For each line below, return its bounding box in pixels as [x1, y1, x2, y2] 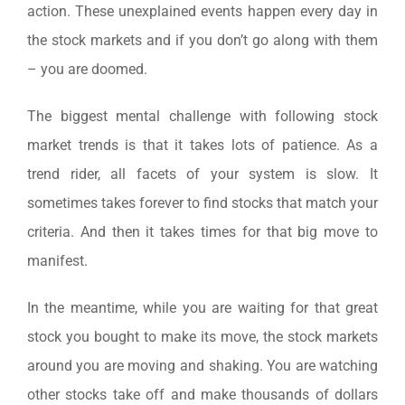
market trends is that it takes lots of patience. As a [26, 136, 379, 154]
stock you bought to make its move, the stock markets [26, 327, 379, 345]
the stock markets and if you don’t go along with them [26, 31, 379, 49]
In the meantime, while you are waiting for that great [26, 298, 379, 316]
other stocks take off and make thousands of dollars [26, 385, 379, 403]
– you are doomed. [26, 60, 147, 78]
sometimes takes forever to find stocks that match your [26, 193, 379, 212]
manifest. [26, 251, 88, 269]
